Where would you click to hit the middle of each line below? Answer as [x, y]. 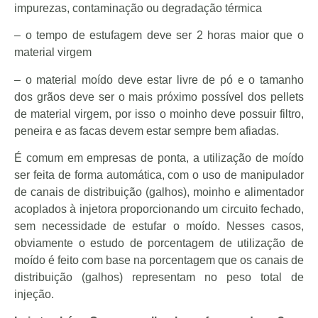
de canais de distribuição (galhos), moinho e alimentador [159, 192]
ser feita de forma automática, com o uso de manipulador [159, 175]
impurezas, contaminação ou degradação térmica [138, 8]
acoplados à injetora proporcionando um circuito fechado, [159, 209]
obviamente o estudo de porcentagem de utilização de [159, 243]
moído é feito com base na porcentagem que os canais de [159, 260]
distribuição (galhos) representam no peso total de [159, 277]
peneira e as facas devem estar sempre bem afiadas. [147, 131]
